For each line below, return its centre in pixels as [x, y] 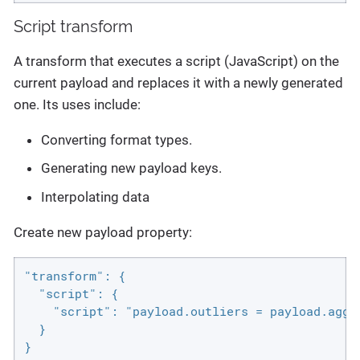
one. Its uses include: [77, 104]
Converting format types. [117, 139]
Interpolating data [95, 196]
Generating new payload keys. [131, 168]
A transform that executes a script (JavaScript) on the [176, 61]
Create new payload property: [103, 232]
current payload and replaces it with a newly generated [178, 82]
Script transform [73, 26]
